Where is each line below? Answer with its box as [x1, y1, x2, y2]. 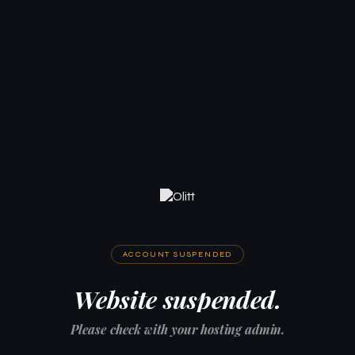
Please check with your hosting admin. [70, 320, 285, 338]
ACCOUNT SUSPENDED [122, 249, 233, 259]
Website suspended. [74, 282, 281, 315]
